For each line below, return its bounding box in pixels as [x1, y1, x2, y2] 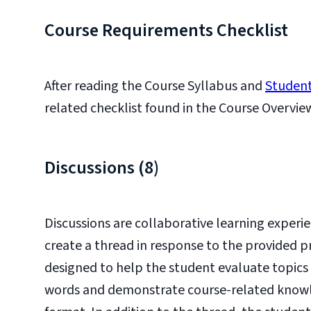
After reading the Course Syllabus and [44, 76, 265, 96]
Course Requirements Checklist [44, 17, 288, 43]
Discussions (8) [44, 155, 159, 180]
